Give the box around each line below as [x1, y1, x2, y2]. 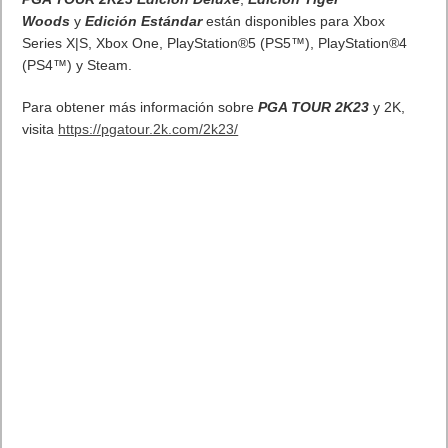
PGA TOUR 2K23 [258, 99, 370, 116]
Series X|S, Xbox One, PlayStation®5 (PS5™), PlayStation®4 [22, 35, 408, 52]
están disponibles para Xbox [206, 13, 386, 30]
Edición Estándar [85, 13, 207, 30]
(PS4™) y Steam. [22, 57, 133, 74]
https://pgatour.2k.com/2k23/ [58, 121, 239, 138]
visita [22, 121, 59, 138]
